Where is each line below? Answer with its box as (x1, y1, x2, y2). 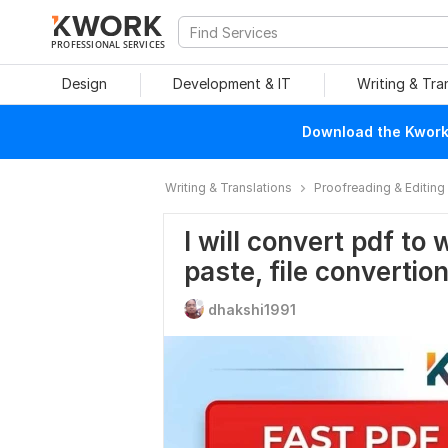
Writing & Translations (165, 180, 292, 195)
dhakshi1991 (208, 301, 296, 318)
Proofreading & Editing (314, 180, 445, 195)
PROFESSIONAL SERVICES (51, 38, 166, 50)
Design (61, 75, 107, 92)
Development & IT (173, 75, 291, 92)
